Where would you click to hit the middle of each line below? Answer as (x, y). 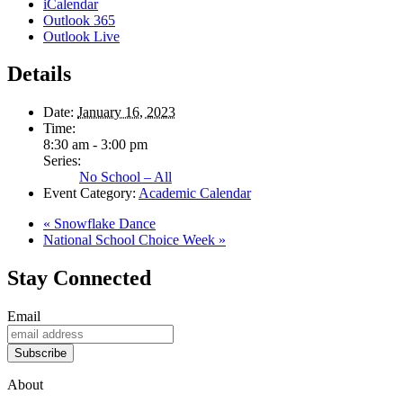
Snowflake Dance (103, 224)
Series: (62, 161)
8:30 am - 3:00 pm (95, 145)
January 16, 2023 (126, 112)
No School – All (125, 177)
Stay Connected (79, 278)
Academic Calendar (195, 193)
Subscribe (40, 354)
